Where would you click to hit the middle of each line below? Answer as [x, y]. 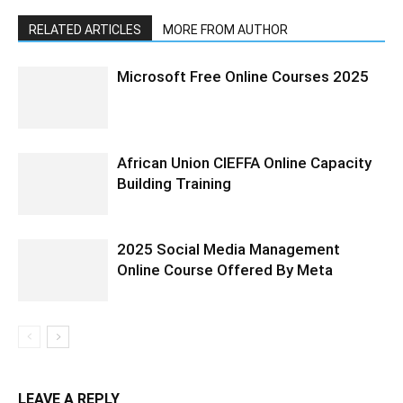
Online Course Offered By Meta [225, 270]
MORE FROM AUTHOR [225, 30]
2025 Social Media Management [228, 250]
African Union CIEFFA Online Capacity [244, 163]
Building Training [174, 184]
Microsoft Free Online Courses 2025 [243, 77]
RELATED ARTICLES [85, 30]
